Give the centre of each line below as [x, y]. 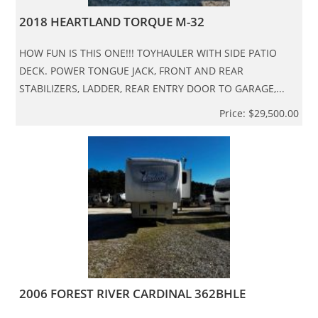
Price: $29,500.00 [259, 113]
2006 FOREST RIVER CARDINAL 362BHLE [133, 293]
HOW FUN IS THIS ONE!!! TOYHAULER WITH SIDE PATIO [148, 53]
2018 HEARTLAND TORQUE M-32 [112, 21]
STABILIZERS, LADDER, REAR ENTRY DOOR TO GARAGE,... [152, 88]
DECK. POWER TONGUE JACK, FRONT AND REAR [132, 70]
